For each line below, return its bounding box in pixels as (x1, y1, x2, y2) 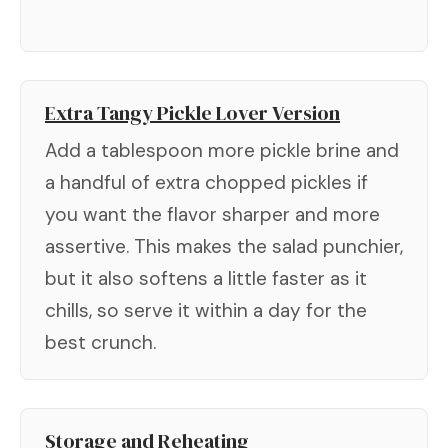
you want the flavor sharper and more (45, 201, 380, 227)
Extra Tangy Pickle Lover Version (45, 98, 340, 127)
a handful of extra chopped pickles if (45, 169, 368, 195)
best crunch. (45, 329, 156, 355)
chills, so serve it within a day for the (45, 297, 367, 323)
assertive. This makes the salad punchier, (45, 233, 403, 259)
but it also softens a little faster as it (45, 265, 367, 291)
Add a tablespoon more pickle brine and (45, 137, 399, 163)
